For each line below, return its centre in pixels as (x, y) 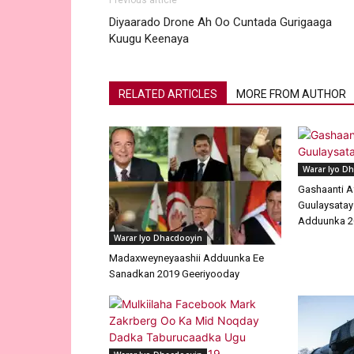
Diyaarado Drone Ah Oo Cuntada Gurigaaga (220, 23)
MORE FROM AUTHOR (291, 94)
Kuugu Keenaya (149, 39)
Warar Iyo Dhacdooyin (158, 238)
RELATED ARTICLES (168, 94)
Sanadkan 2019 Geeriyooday (174, 274)
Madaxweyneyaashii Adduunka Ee (186, 258)
